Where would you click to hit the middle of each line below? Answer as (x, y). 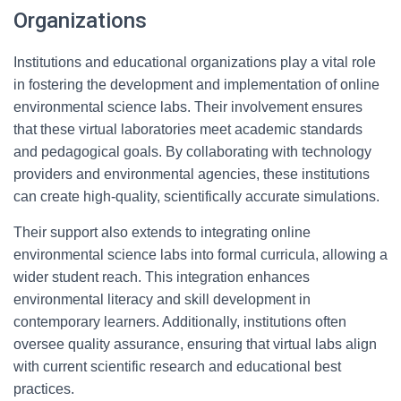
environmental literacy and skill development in (162, 299)
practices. (44, 389)
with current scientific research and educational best (177, 367)
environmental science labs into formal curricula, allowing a (200, 255)
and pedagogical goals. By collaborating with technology (192, 152)
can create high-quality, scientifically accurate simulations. (196, 196)
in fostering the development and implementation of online (196, 85)
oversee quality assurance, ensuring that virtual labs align (195, 344)
